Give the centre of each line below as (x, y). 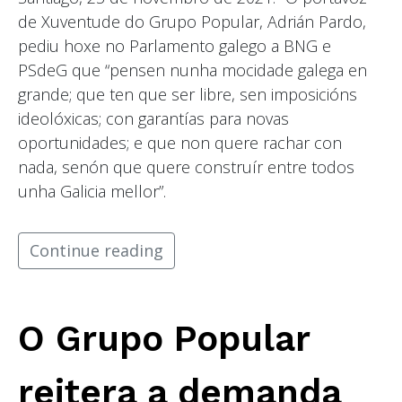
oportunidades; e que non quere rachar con (180, 143)
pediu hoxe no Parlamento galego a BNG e (175, 46)
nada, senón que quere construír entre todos (186, 167)
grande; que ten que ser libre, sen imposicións (188, 95)
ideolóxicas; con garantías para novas (153, 119)
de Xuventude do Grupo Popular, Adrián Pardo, (192, 22)
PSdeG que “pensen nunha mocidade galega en (192, 70)
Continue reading (96, 251)
